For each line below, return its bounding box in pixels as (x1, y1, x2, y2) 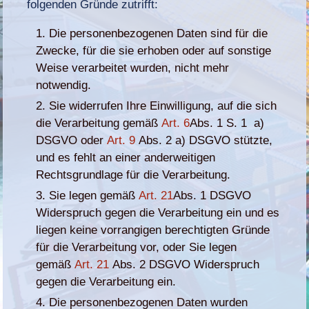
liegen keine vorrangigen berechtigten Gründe (36, 223, 270, 237)
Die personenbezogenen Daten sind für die (49, 26, 268, 40)
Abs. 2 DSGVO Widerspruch (109, 257, 260, 271)
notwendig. (36, 78, 92, 92)
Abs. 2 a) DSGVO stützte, (135, 133, 273, 147)
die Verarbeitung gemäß (36, 116, 162, 130)
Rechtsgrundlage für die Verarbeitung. (36, 168, 231, 181)
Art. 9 (107, 133, 136, 147)
